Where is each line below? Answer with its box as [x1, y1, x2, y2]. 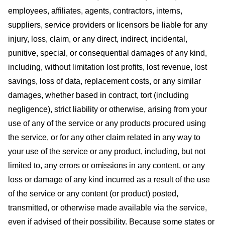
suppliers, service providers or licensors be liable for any [8, 20, 207, 29]
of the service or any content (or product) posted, [8, 189, 178, 198]
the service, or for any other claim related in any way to [8, 133, 200, 142]
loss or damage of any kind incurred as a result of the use [8, 175, 210, 184]
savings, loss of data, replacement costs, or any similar [8, 76, 201, 85]
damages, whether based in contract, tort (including [8, 90, 189, 99]
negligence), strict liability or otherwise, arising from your [8, 104, 207, 114]
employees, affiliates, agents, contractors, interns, [8, 6, 182, 15]
